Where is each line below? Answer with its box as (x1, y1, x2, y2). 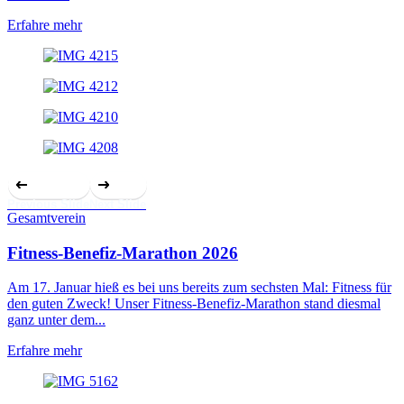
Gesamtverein (7, 209, 86, 225)
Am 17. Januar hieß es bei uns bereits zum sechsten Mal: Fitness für (7, 280, 391, 296)
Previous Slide (7, 197, 89, 211)
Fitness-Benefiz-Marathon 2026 (7, 243, 238, 262)
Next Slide (89, 197, 146, 211)
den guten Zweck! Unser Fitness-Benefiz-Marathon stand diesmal (7, 296, 381, 312)
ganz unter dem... (7, 312, 106, 328)
